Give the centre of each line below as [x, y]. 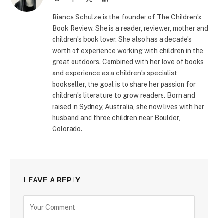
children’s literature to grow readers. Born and [124, 96]
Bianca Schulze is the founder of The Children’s [127, 17]
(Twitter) [104, 9]
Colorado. [67, 129]
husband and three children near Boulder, [116, 118]
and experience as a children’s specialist [115, 73]
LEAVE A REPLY [52, 180]
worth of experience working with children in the [128, 51]
